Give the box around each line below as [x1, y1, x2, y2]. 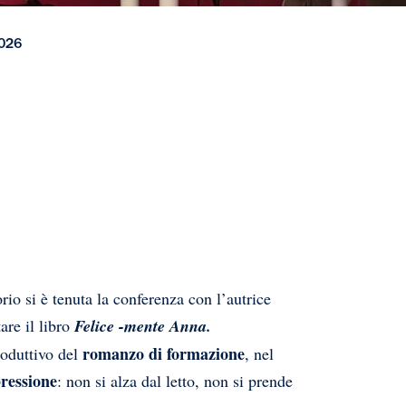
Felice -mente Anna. [74, 314, 211, 338]
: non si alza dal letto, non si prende [57, 370, 293, 392]
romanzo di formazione [82, 342, 245, 366]
